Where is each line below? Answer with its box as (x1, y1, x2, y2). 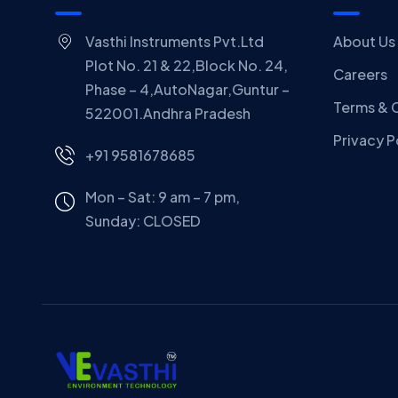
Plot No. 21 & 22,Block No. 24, (84, 56, 288, 75)
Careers (332, 65, 387, 84)
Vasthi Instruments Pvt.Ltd (84, 32, 264, 51)
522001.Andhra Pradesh (84, 104, 251, 123)
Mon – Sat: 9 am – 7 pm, (84, 187, 240, 206)
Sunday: (84, 211, 143, 230)
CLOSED (142, 211, 201, 230)
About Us (332, 32, 395, 51)
